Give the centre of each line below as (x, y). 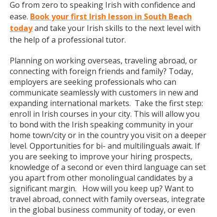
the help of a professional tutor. (68, 40)
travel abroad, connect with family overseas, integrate (107, 199)
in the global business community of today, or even (102, 210)
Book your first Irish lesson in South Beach (111, 16)
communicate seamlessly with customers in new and (104, 93)
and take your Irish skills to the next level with (116, 28)
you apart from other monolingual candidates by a (101, 178)
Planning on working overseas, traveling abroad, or (103, 61)
